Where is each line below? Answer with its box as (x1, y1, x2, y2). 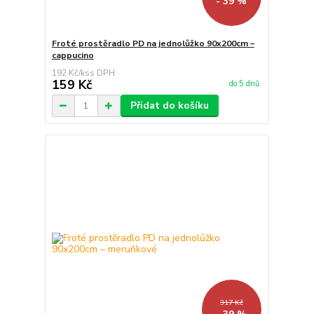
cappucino (51, 50, 94, 62)
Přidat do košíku (130, 99, 209, 113)
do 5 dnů (228, 78, 259, 89)
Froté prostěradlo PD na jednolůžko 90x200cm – (51, 38, 254, 50)
